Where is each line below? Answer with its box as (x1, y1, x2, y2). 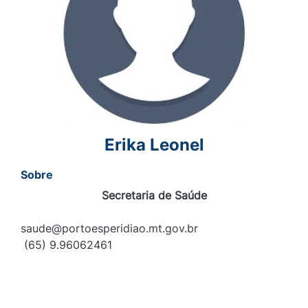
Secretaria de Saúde (101, 188, 207, 203)
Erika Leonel (104, 135, 204, 155)
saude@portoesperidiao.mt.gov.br (21, 221, 198, 236)
